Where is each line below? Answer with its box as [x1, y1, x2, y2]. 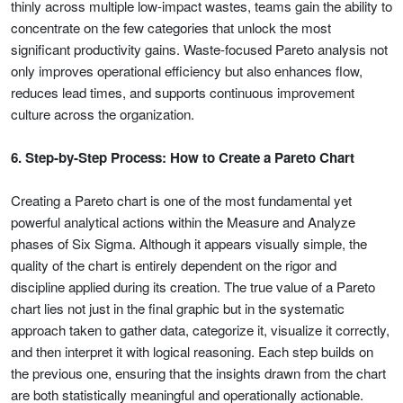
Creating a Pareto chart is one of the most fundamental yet [11, 191, 352, 210]
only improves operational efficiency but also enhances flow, [11, 61, 363, 80]
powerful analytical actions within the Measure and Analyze [11, 212, 355, 231]
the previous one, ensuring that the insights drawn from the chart [11, 363, 386, 382]
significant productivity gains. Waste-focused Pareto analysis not [11, 40, 388, 58]
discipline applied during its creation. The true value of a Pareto [11, 277, 375, 296]
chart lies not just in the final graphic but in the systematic [11, 299, 345, 318]
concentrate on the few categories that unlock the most [11, 18, 331, 37]
